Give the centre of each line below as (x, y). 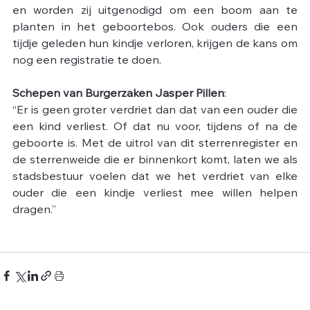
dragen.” (34, 211)
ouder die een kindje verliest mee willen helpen (155, 194)
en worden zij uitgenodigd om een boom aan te (155, 11)
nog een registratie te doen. (87, 61)
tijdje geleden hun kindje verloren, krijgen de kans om (155, 45)
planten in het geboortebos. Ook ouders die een (155, 28)
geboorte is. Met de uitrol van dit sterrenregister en (155, 144)
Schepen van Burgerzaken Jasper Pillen (118, 94)
